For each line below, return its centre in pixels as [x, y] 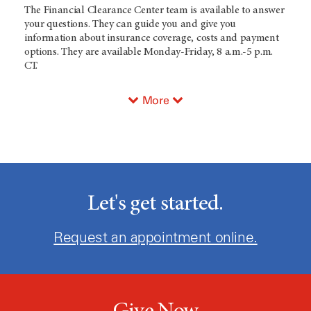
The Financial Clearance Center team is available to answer [154, 11]
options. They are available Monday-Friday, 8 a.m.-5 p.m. [149, 52]
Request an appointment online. [155, 237]
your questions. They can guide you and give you [130, 25]
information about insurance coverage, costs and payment [152, 39]
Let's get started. [155, 205]
